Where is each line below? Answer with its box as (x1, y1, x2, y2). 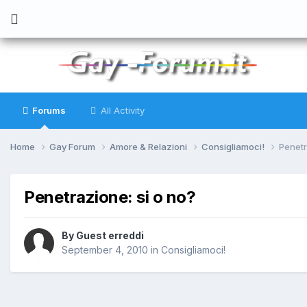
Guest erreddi (76, 230, 144, 242)
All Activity (98, 105, 145, 116)
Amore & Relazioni (110, 140, 189, 152)
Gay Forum (49, 140, 97, 152)
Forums (30, 105, 66, 116)
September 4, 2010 (62, 244, 148, 256)
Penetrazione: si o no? (24, 186, 196, 207)
